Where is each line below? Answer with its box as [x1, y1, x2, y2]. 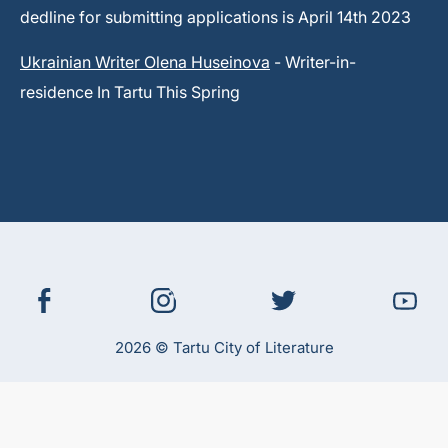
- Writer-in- [274, 52, 356, 72]
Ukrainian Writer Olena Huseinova [20, 52, 270, 72]
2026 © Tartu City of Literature [114, 337, 334, 357]
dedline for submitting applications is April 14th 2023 [20, 7, 411, 27]
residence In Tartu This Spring [20, 82, 240, 102]
